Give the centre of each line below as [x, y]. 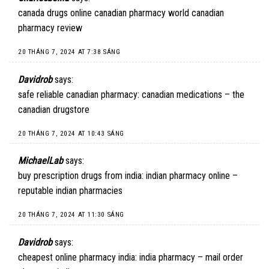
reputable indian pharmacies [70, 191]
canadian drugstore [54, 109]
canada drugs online [56, 13]
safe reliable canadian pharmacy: [80, 94]
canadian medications [182, 94]
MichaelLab [41, 161]
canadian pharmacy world [142, 13]
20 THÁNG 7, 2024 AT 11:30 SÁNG [71, 215]
